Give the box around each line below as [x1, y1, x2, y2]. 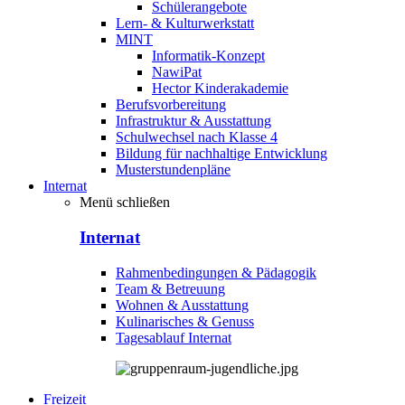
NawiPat [152, 64, 202, 80]
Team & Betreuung [116, 280, 225, 297]
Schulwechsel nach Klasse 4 [116, 129, 278, 146]
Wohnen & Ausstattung [116, 297, 249, 313]
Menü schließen [80, 194, 170, 211]
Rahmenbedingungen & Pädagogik [116, 264, 316, 280]
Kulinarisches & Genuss [116, 313, 254, 329]
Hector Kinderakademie [152, 80, 288, 97]
